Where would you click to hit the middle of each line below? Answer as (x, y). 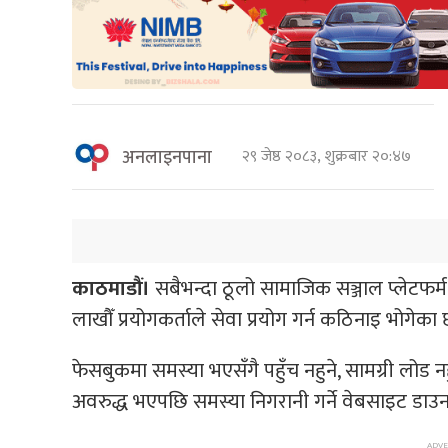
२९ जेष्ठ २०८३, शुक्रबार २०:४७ (330, 156)
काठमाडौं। (113, 289)
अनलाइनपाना (167, 157)
